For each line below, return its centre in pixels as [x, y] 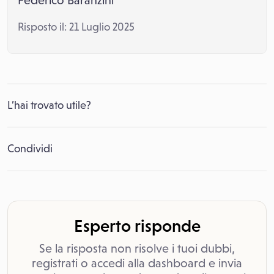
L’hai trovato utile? [49, 105]
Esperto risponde [137, 226]
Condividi [30, 149]
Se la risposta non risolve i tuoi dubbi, [137, 248]
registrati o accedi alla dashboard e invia [137, 263]
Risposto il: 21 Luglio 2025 [76, 27]
